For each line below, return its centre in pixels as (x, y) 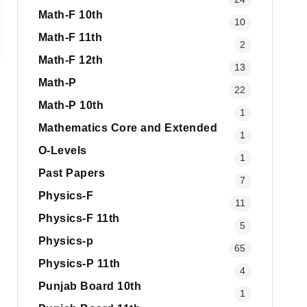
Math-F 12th (71, 60)
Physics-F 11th (79, 218)
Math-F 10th (71, 15)
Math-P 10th (71, 105)
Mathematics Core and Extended (128, 128)
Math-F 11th (70, 37)
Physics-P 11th (79, 263)
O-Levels (62, 150)
